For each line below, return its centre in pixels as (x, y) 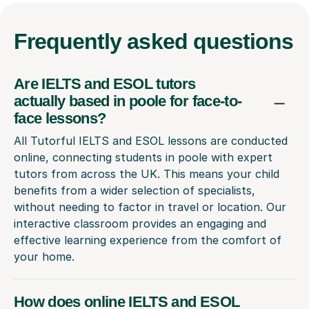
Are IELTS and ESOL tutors (105, 83)
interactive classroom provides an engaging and (140, 223)
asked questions (210, 41)
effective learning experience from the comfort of (148, 240)
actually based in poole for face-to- (128, 101)
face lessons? (60, 118)
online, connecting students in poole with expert (143, 157)
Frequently (71, 41)
